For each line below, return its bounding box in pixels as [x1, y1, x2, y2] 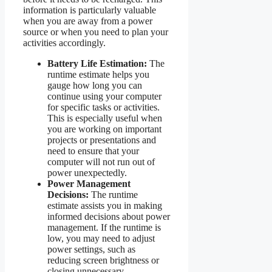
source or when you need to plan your [23, 26, 168, 37]
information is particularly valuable [23, 4, 156, 15]
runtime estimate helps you [47, 69, 149, 80]
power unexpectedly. [47, 167, 127, 178]
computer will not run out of [47, 156, 155, 167]
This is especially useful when [47, 112, 162, 123]
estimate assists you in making [47, 200, 162, 211]
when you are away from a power [23, 15, 152, 26]
